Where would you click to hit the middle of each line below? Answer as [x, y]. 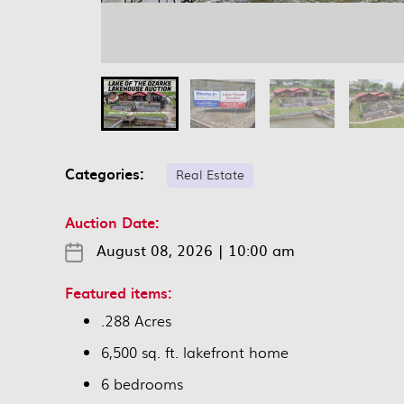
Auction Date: [112, 221]
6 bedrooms [142, 383]
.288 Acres [136, 320]
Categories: [114, 173]
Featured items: [119, 292]
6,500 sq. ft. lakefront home [195, 352]
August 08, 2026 [155, 249]
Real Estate [210, 173]
